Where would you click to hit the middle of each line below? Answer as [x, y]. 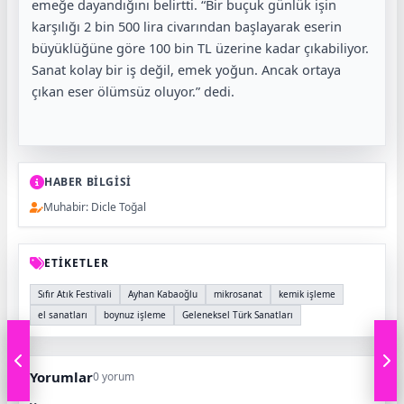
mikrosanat [238, 294]
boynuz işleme [135, 315]
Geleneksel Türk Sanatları [238, 315]
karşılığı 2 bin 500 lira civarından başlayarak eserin [187, 27]
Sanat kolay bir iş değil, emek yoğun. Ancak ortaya [186, 70]
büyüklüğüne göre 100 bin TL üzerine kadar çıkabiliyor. [200, 48]
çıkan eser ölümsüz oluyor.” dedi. [133, 92]
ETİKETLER [77, 263]
